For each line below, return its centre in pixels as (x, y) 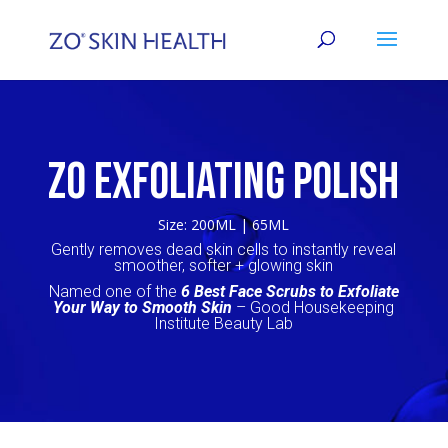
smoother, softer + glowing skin (224, 265)
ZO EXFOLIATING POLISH (224, 183)
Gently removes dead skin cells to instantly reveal (224, 249)
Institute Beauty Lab (224, 323)
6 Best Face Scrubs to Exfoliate (289, 291)
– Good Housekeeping (315, 307)
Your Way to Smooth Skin (143, 307)
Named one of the (112, 291)
